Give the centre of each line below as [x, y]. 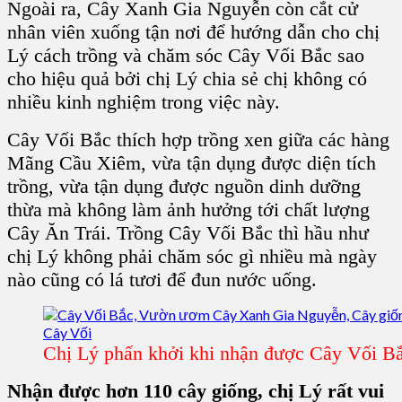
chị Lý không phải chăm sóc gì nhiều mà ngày [192, 257]
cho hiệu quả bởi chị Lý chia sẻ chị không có [187, 79]
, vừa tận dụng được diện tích [258, 163]
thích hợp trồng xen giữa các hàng [250, 140]
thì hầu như [321, 233]
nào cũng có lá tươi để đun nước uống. [162, 280]
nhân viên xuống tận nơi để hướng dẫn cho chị [193, 32]
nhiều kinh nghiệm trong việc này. [144, 102]
